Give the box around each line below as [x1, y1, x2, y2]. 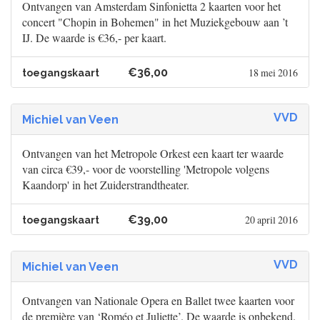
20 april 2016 [244, 213, 298, 227]
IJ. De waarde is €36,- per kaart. [22, 30, 166, 46]
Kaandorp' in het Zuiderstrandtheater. [22, 177, 189, 193]
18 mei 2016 [248, 66, 298, 80]
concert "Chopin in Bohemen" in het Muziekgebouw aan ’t [22, 14, 288, 30]
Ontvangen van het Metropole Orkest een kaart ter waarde [22, 146, 284, 161]
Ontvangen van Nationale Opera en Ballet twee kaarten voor [22, 293, 294, 309]
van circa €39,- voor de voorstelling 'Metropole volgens [22, 161, 269, 177]
